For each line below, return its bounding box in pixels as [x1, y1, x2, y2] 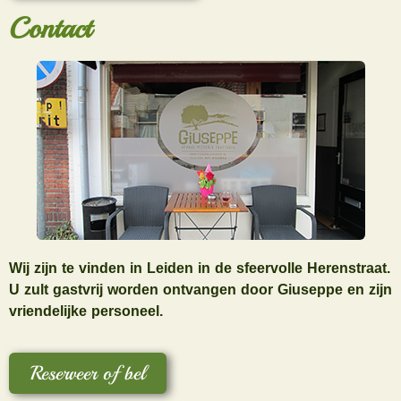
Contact [9, 10, 91, 47]
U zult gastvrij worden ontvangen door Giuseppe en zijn [9, 275, 392, 303]
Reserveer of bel [30, 361, 145, 387]
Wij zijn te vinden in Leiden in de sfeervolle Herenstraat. [9, 253, 390, 282]
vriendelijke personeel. [9, 296, 163, 325]
